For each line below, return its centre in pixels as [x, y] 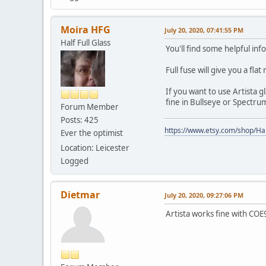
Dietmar [80, 195]
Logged [75, 161]
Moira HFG [85, 29]
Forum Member [90, 107]
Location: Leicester [95, 148]
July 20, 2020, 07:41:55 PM [204, 30]
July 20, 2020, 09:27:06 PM [204, 195]
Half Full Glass [85, 42]
